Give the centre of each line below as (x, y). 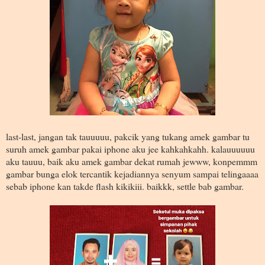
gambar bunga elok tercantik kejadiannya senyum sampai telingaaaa (132, 173)
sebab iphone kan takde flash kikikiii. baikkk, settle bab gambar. (126, 186)
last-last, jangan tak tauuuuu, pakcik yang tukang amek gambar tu (128, 136)
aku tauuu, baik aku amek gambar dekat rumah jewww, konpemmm (132, 161)
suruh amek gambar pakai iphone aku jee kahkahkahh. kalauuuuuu (130, 148)
